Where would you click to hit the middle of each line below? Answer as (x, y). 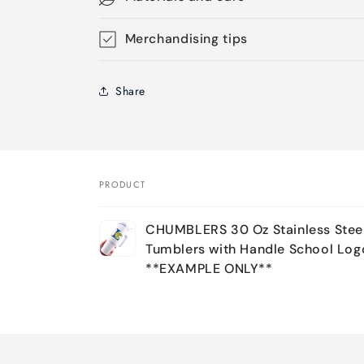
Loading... (129, 323)
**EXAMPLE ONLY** (209, 269)
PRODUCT (123, 184)
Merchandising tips (186, 39)
